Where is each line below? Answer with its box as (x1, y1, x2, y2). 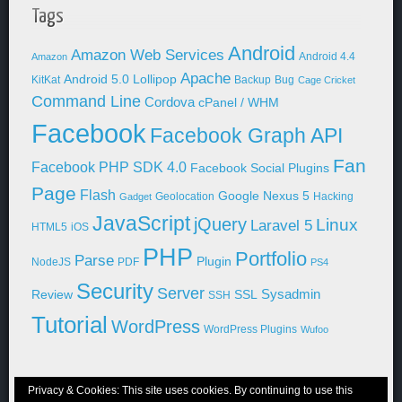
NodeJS (31, 256, 71, 268)
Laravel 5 (250, 217, 312, 234)
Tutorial (31, 311, 108, 338)
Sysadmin (261, 287, 320, 301)
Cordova (144, 95, 195, 109)
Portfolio (235, 248, 307, 270)
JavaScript (92, 212, 190, 235)
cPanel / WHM (198, 96, 279, 109)
